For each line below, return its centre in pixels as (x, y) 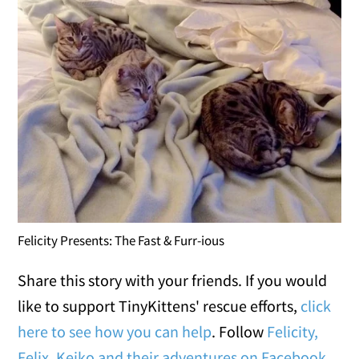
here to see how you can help (115, 331)
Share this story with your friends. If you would (173, 280)
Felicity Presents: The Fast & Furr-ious (121, 240)
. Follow (240, 331)
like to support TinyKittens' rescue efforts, (159, 305)
